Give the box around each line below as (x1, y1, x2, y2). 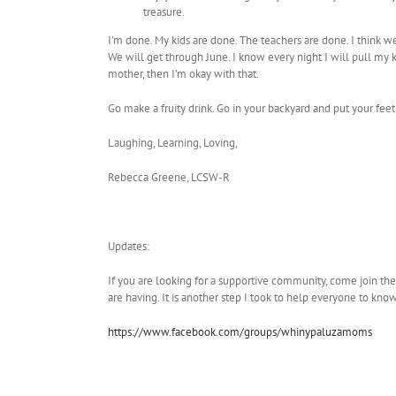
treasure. (143, 4, 185, 20)
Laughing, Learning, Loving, (108, 135, 238, 151)
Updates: (108, 239, 149, 255)
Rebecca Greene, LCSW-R (108, 170, 230, 186)
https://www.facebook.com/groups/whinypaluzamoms (108, 324, 372, 340)
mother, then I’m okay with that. (108, 66, 259, 82)
